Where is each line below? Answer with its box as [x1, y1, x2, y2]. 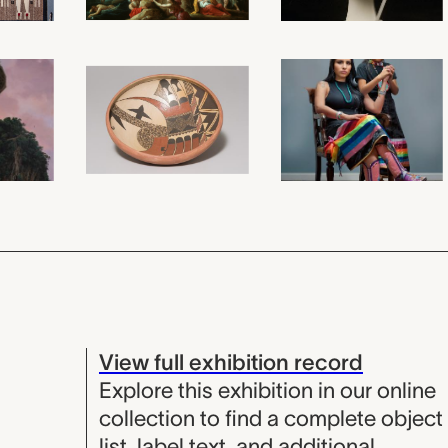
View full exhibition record [98, 349, 363, 374]
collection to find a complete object [98, 405, 443, 430]
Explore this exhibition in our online [98, 377, 436, 402]
